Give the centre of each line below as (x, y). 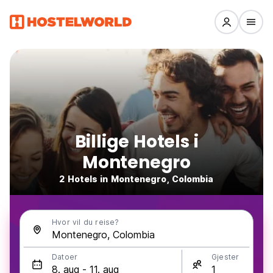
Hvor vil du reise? (86, 222)
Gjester (225, 257)
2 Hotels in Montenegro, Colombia (136, 179)
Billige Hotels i (136, 142)
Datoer (65, 257)
